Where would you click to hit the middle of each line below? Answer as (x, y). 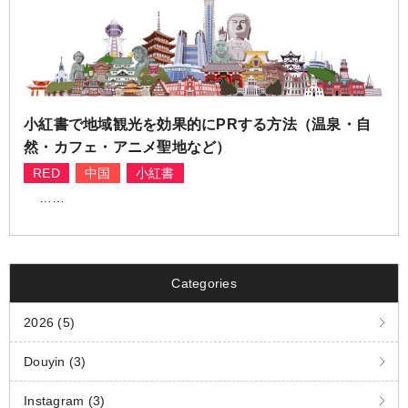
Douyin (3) (55, 362)
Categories (204, 284)
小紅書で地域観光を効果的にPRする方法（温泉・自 (197, 125)
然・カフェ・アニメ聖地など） (127, 148)
